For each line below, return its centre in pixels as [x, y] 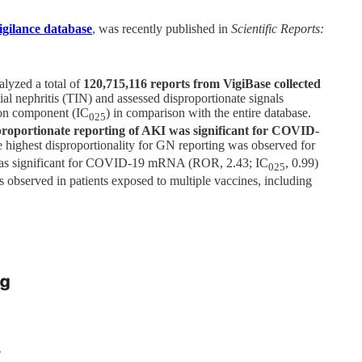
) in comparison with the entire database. [208, 112]
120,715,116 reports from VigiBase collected [202, 83]
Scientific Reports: [278, 28]
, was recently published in [162, 28]
